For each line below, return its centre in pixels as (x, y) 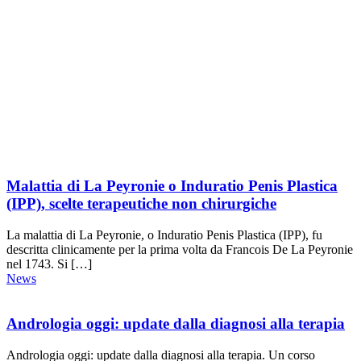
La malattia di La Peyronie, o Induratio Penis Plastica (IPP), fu (164, 234)
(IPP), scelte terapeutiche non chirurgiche (141, 203)
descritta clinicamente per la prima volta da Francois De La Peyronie (180, 249)
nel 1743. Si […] (49, 263)
